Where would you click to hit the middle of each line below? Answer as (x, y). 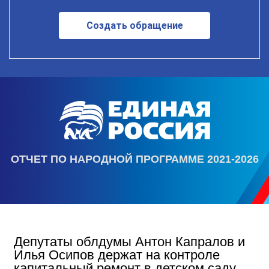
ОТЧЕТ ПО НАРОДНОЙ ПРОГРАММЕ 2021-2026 (134, 159)
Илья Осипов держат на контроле (117, 255)
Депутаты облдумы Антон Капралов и (129, 241)
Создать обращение (134, 26)
